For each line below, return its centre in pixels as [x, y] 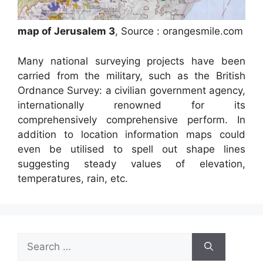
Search [33, 239]
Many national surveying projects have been [131, 61]
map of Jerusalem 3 [66, 31]
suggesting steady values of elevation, [131, 163]
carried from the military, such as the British [131, 75]
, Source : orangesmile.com [179, 31]
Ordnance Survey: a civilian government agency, [131, 90]
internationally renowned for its [131, 105]
